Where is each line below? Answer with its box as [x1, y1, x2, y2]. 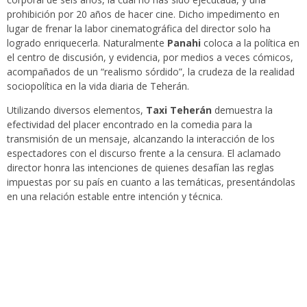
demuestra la [212, 103, 273, 117]
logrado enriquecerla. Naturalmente [7, 36, 167, 50]
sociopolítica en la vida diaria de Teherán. [7, 79, 189, 93]
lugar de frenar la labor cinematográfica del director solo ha [7, 22, 271, 36]
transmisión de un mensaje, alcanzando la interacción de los [7, 132, 275, 146]
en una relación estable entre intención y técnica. [7, 190, 223, 204]
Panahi [167, 36, 201, 50]
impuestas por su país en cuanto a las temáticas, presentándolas [7, 175, 295, 189]
